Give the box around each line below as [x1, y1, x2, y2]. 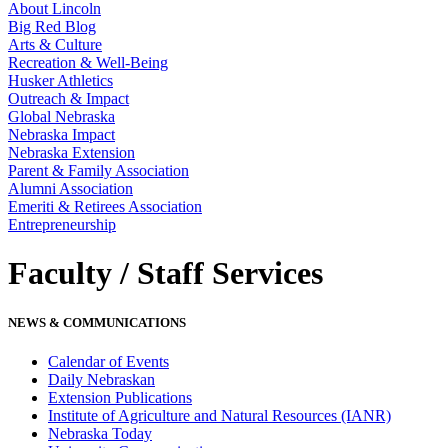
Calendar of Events [48, 352, 169, 370]
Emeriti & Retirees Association [8, 198, 202, 215]
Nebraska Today [48, 424, 152, 442]
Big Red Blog [8, 18, 96, 35]
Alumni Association [8, 180, 133, 197]
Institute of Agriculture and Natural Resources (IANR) [48, 406, 391, 424]
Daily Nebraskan [48, 370, 155, 388]
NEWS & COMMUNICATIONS [8, 314, 186, 330]
